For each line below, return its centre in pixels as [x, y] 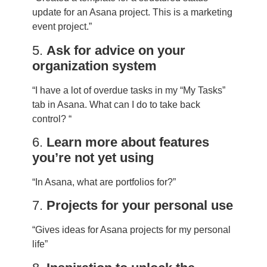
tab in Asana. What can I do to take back [116, 104]
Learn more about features [128, 142]
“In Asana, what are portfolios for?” [104, 182]
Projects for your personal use [139, 206]
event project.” [62, 27]
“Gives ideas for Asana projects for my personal [131, 230]
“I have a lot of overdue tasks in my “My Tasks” [128, 90]
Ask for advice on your [116, 50]
